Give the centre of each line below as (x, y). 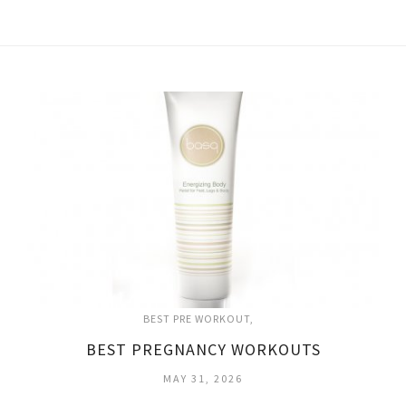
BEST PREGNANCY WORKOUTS (203, 350)
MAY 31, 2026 (203, 379)
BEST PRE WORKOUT (197, 319)
